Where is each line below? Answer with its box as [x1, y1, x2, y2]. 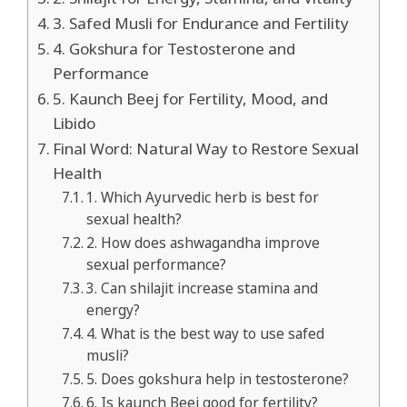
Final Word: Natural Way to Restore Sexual [53, 138, 360, 160]
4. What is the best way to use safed [86, 324, 325, 344]
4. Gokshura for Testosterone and [53, 38, 296, 60]
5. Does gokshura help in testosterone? [86, 370, 350, 390]
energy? [86, 301, 141, 321]
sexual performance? [86, 255, 227, 275]
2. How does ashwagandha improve [86, 233, 321, 253]
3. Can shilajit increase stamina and [86, 279, 319, 299]
